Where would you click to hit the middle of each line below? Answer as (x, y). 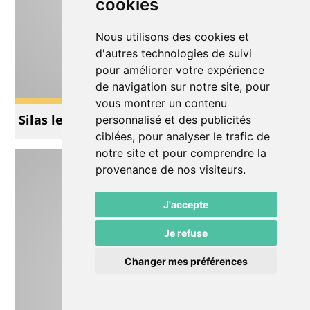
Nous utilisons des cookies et (172, 37)
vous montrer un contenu (161, 103)
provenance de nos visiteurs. (170, 170)
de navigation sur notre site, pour (182, 86)
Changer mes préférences (186, 261)
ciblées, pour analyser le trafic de (182, 136)
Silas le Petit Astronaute (94, 120)
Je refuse (186, 233)
